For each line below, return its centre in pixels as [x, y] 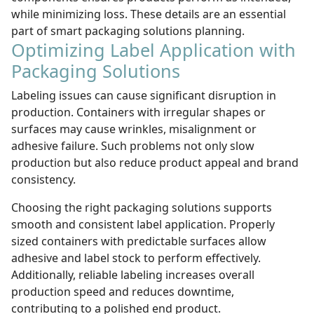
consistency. [43, 179]
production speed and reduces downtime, [123, 292]
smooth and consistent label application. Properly [143, 224]
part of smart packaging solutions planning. [128, 31]
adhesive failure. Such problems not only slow [133, 146]
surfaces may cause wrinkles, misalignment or [134, 129]
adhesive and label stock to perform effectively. [136, 258]
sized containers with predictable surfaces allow [139, 241]
